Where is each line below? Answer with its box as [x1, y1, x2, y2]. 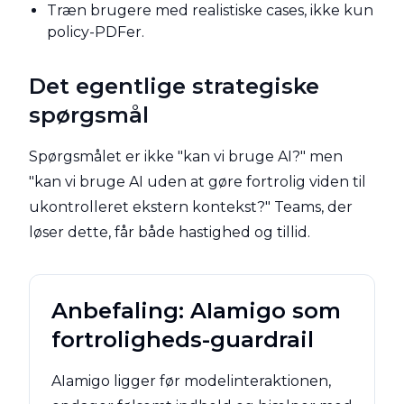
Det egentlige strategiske [29, 73, 319, 99]
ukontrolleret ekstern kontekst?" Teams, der [29, 198, 353, 216]
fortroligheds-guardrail [51, 326, 314, 353]
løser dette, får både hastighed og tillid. [29, 224, 310, 241]
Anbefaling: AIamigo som [51, 298, 341, 324]
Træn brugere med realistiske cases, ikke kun [47, 2, 373, 19]
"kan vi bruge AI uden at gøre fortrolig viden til [29, 173, 366, 190]
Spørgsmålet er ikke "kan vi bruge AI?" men [29, 148, 343, 165]
